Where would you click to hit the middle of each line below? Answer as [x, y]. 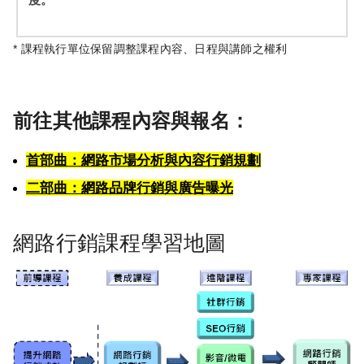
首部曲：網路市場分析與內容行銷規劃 [143, 160]
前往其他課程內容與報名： [131, 121]
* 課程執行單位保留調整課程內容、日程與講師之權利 [150, 49]
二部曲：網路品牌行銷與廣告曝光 [130, 188]
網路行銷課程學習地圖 [120, 243]
